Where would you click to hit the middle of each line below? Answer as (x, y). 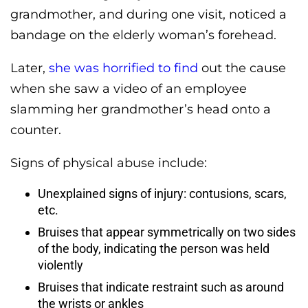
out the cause (242, 68)
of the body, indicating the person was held (154, 249)
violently (60, 265)
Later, (30, 68)
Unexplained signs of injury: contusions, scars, (162, 194)
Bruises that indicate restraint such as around (161, 287)
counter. (36, 130)
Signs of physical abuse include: (109, 163)
